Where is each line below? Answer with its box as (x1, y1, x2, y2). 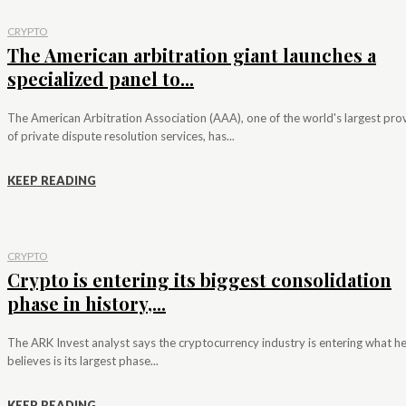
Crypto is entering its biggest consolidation (7, 267, 391, 293)
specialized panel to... (7, 66, 194, 92)
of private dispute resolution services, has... (7, 129, 235, 144)
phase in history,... (7, 291, 166, 316)
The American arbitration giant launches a (7, 43, 376, 68)
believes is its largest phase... (7, 353, 159, 369)
